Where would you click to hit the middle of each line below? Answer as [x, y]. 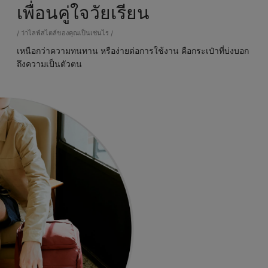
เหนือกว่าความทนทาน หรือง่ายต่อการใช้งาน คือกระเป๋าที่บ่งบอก [133, 51]
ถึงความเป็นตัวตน [49, 65]
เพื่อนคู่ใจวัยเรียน [83, 15]
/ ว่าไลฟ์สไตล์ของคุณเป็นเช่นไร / [65, 33]
